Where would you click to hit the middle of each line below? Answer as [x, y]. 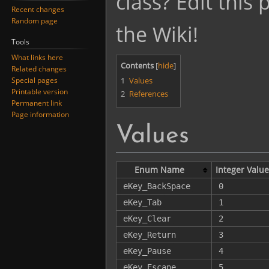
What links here [38, 57]
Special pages [35, 80]
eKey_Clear [147, 218]
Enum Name [159, 169]
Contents [137, 65]
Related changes [39, 68]
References [149, 93]
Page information [41, 114]
